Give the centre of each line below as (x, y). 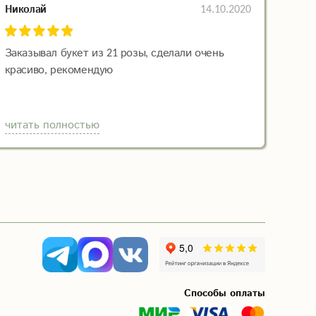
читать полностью (52, 125)
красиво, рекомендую (59, 70)
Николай (25, 9)
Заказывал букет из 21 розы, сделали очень (114, 53)
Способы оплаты (225, 293)
